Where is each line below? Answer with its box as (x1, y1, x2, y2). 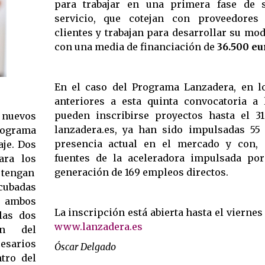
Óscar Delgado (54, 240, 116, 253)
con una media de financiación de (54, 40, 217, 53)
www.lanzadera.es (54, 220, 143, 232)
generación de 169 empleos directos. (54, 166, 228, 178)
